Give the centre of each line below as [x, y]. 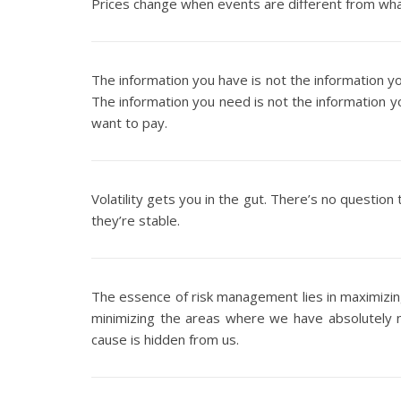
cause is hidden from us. [165, 339]
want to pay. [129, 123]
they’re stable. [136, 220]
